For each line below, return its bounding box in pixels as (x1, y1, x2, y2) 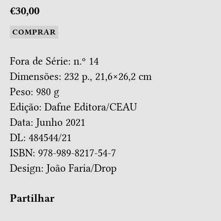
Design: (10, 162, 46, 175)
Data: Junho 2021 (10, 116, 85, 129)
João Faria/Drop (46, 162, 116, 175)
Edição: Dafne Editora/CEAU (10, 101, 137, 114)
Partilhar (10, 192, 54, 205)
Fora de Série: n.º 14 (10, 55, 99, 68)
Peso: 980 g (10, 85, 59, 99)
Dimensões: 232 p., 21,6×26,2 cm (10, 70, 151, 83)
